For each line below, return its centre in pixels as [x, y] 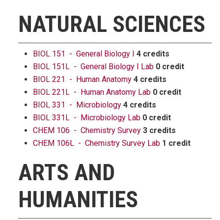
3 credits [159, 130]
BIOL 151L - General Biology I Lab [93, 67]
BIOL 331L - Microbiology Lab [87, 118]
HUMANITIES [78, 199]
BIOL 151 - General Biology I [84, 54]
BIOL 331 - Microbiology [77, 105]
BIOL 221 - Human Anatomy [82, 79]
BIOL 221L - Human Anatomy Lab [92, 92]
